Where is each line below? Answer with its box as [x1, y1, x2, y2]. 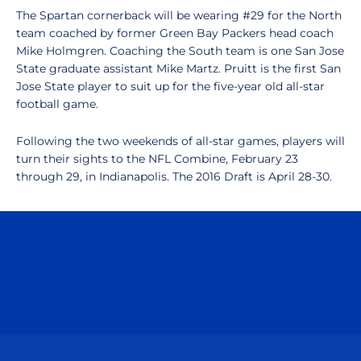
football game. [16, 97, 98, 111]
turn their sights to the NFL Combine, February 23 [16, 151, 298, 166]
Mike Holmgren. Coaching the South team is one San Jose [16, 44, 344, 58]
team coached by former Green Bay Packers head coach [16, 26, 334, 40]
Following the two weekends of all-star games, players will [16, 134, 345, 148]
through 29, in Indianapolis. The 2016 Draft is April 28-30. [16, 169, 332, 184]
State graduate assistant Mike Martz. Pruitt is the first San [16, 61, 341, 76]
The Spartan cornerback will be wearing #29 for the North [16, 8, 342, 23]
